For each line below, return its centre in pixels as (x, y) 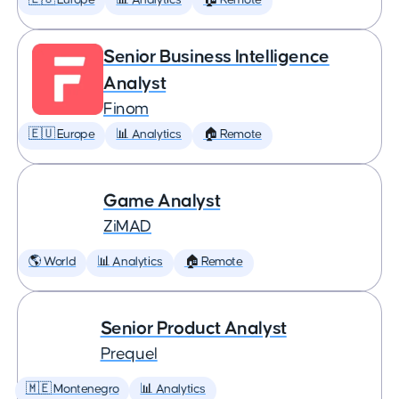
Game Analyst (162, 201)
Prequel (129, 354)
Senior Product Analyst (193, 328)
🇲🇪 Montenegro (72, 389)
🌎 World (53, 262)
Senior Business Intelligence (216, 57)
